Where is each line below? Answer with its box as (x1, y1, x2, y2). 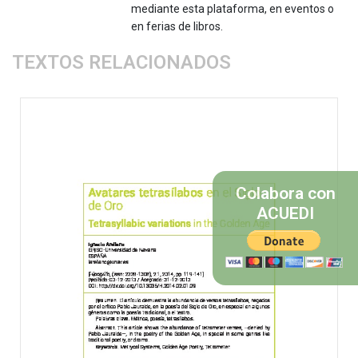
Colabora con (235, 184, 336, 203)
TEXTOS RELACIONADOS (12, 51, 231, 74)
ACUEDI (257, 204, 314, 223)
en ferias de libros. (131, 20, 224, 34)
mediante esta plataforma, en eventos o (131, 2, 335, 16)
